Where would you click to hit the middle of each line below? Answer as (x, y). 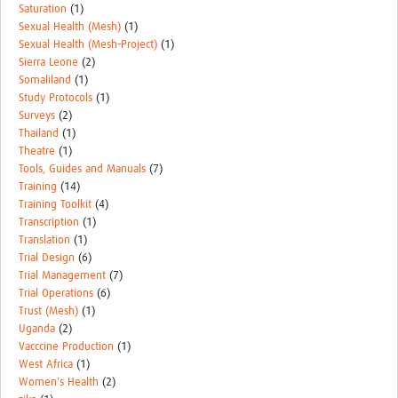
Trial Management (62, 275)
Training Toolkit (55, 204)
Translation (44, 240)
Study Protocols (56, 98)
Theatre (37, 151)
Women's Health (59, 382)
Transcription (49, 222)
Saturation (43, 9)
